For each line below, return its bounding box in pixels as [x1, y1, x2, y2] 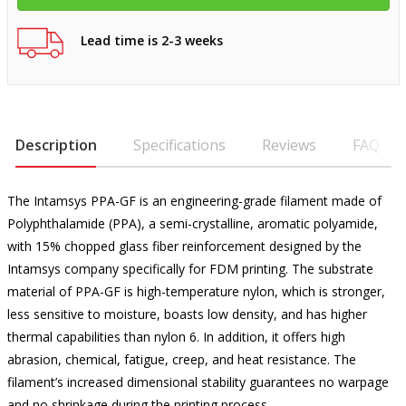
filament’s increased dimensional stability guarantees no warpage [6, 373, 389, 391]
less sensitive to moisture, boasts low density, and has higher [6, 305, 367, 323]
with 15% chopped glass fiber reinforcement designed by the [6, 237, 362, 255]
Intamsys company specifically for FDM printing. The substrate [6, 260, 373, 277]
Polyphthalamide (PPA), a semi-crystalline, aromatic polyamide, [6, 215, 378, 232]
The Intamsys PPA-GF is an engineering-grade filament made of [6, 192, 382, 209]
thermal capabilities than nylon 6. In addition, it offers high [6, 328, 345, 345]
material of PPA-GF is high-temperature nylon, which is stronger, [6, 283, 385, 300]
